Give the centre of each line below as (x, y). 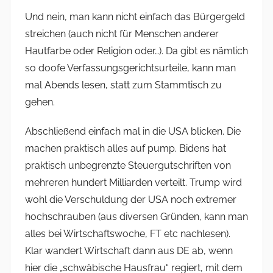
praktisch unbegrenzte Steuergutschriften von (128, 166)
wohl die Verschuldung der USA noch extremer (131, 200)
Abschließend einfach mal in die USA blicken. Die (133, 132)
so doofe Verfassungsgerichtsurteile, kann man (130, 68)
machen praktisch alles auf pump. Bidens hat (126, 149)
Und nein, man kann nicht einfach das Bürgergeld (135, 17)
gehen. (40, 102)
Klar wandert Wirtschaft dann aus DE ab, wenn (129, 251)
